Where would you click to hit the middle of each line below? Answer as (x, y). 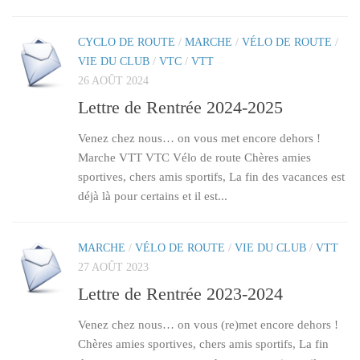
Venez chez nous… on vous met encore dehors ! (199, 138)
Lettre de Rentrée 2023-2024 (180, 294)
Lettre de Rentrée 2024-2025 (180, 107)
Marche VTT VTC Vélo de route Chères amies (194, 157)
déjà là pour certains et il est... (153, 196)
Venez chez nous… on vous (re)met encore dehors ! (208, 325)
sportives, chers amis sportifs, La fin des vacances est (211, 177)
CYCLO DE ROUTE (127, 42)
